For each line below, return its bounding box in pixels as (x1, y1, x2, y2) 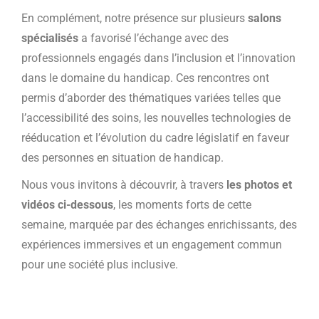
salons (248, 11, 281, 25)
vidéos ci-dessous (21, 198, 113, 211)
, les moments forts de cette (113, 198, 251, 211)
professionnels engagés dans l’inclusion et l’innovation (21, 51, 296, 65)
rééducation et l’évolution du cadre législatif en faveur (21, 131, 289, 145)
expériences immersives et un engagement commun (21, 238, 282, 251)
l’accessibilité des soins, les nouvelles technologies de (21, 111, 291, 125)
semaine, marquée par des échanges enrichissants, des (21, 218, 297, 231)
